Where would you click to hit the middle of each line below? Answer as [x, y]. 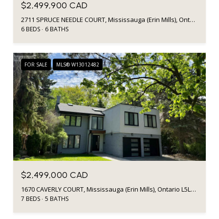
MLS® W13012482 [78, 64]
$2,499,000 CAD [55, 175]
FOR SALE [36, 64]
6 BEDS [31, 29]
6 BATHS [57, 29]
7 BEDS [31, 199]
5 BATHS [57, 199]
